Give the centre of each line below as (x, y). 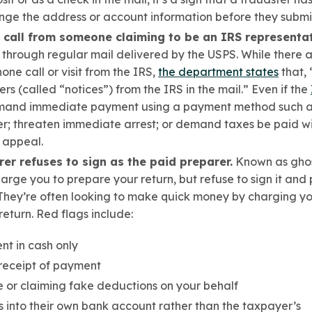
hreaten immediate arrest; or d (100, 124)
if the (296, 89)
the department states (218, 72)
